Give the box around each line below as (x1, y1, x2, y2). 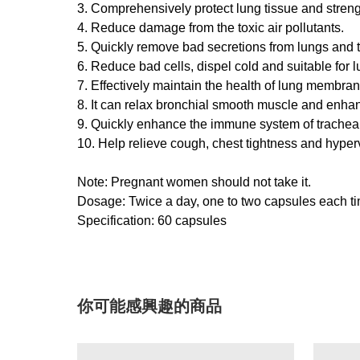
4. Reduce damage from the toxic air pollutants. (77, 21, 344, 35)
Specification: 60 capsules (77, 214, 227, 227)
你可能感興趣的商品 (77, 297, 222, 315)
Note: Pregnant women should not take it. (77, 175, 311, 189)
